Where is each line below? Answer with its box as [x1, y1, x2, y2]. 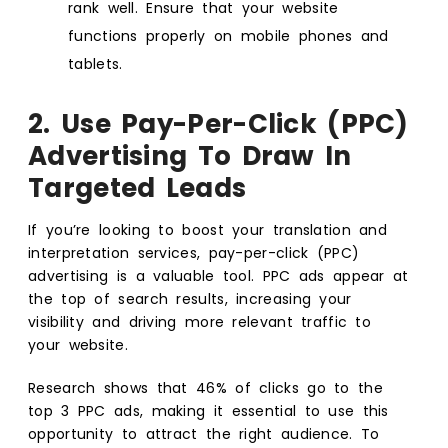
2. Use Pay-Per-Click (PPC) [28, 105, 409, 142]
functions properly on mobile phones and [68, 25, 389, 46]
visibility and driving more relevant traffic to [28, 311, 372, 332]
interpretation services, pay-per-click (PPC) [28, 242, 360, 263]
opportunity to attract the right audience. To [28, 423, 380, 444]
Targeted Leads [28, 169, 247, 206]
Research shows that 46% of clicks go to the [28, 377, 383, 398]
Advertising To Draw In [28, 137, 352, 174]
